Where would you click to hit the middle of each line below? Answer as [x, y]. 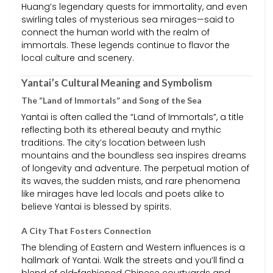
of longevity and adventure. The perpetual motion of [135, 168]
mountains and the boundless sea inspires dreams [134, 156]
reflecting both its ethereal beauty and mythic [121, 130]
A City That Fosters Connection [86, 231]
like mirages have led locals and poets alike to [123, 194]
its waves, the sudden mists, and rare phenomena [131, 181]
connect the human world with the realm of [115, 32]
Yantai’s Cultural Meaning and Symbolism [117, 82]
